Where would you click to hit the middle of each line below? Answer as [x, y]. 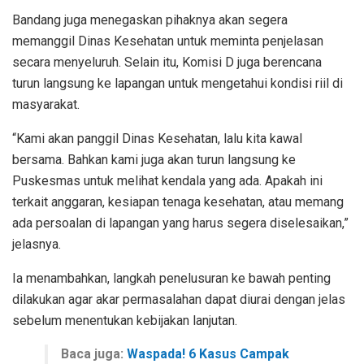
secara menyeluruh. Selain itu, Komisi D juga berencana [167, 62]
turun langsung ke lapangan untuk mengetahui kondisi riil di [178, 83]
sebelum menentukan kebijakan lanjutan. [125, 320]
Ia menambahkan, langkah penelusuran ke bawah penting [171, 278]
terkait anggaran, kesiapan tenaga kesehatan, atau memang [178, 201]
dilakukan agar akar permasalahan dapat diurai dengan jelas [179, 299]
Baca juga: [94, 353]
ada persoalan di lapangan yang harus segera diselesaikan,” [180, 223]
